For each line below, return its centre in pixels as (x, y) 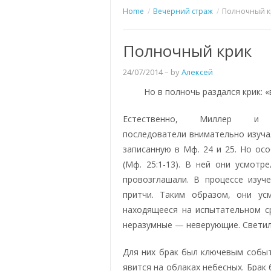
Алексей (197, 72)
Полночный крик (187, 51)
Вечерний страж (183, 11)
